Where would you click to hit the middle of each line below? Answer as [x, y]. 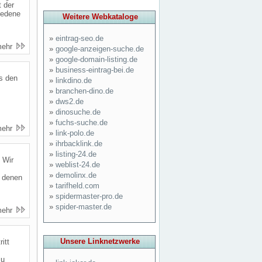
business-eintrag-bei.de [95, 70]
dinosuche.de [78, 112]
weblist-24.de [78, 165]
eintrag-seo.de [80, 38]
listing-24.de [76, 154]
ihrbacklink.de [79, 144]
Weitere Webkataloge [100, 17]
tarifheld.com [77, 186]
